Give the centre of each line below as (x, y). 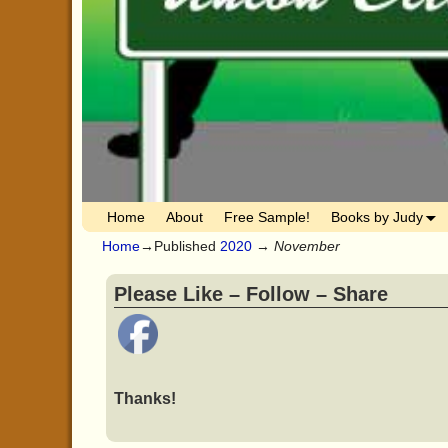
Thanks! (144, 399)
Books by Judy (376, 216)
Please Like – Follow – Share (250, 294)
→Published (180, 246)
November (307, 246)
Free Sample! (266, 216)
